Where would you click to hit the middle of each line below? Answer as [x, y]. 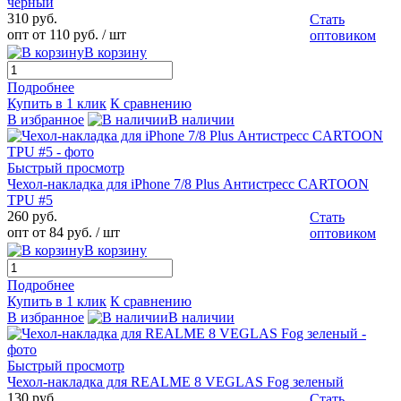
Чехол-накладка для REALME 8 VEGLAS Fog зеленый [175, 382]
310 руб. [32, 19]
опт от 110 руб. [53, 35]
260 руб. [32, 217]
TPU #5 [30, 200]
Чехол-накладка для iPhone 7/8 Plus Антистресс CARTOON [188, 184]
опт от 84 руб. [50, 233]
